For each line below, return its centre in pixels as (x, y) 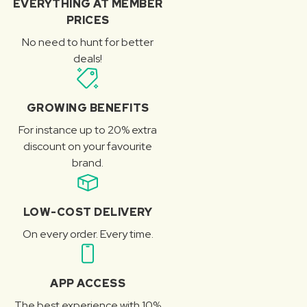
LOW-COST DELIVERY (88, 212)
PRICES (88, 21)
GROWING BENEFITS (88, 108)
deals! (88, 59)
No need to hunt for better (88, 42)
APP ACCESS (88, 284)
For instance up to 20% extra (88, 130)
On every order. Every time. (88, 234)
